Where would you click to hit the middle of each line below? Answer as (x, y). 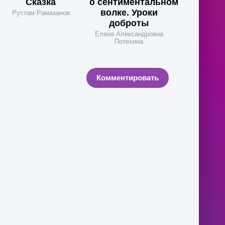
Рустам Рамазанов (41, 13)
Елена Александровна (129, 34)
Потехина (129, 41)
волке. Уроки (129, 13)
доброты (129, 23)
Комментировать (128, 78)
